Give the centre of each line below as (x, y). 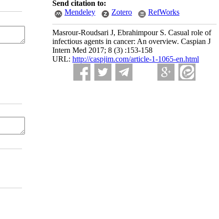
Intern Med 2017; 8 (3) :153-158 (102, 50)
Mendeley (80, 12)
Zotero (122, 12)
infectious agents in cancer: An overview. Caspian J (131, 41)
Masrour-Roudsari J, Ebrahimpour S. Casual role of (132, 33)
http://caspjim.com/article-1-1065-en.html (136, 59)
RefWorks (164, 12)
